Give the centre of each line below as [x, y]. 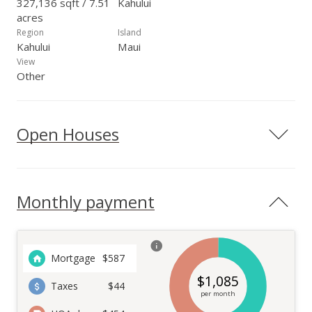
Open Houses [68, 134]
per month [218, 294]
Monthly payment [86, 202]
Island [130, 32]
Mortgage [73, 258]
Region [30, 32]
